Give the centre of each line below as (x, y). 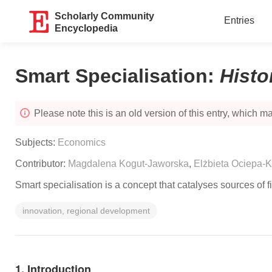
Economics (82, 142)
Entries (239, 20)
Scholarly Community (105, 16)
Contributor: (42, 164)
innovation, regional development (86, 211)
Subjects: (36, 142)
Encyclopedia (87, 28)
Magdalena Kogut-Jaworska (128, 164)
